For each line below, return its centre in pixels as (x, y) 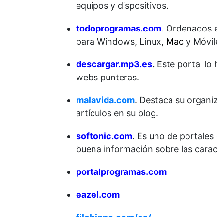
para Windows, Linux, (121, 42)
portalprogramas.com (121, 172)
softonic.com (104, 136)
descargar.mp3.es (114, 64)
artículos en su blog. (117, 113)
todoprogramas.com (119, 29)
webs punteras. (108, 77)
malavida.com (105, 100)
